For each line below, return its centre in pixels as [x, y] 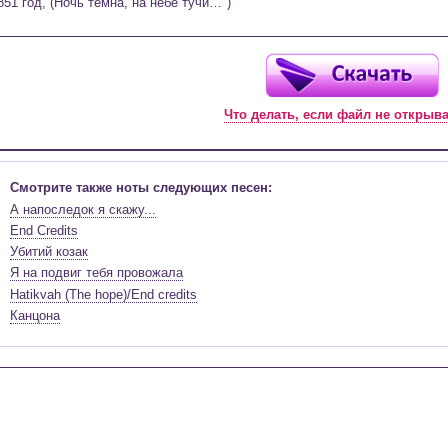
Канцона [35, 316]
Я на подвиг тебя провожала [96, 273]
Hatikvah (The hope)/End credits [103, 294]
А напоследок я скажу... [83, 209]
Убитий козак [49, 252]
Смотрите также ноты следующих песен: [141, 188]
